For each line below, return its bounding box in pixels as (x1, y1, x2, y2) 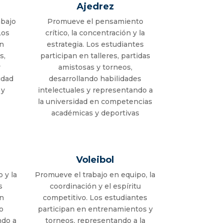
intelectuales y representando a (37, 86, 153, 95)
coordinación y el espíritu (49, 182, 141, 191)
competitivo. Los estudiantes (43, 193, 148, 203)
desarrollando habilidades (49, 74, 142, 84)
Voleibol (76, 154, 114, 166)
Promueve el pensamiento (47, 17, 143, 26)
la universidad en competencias (38, 97, 153, 107)
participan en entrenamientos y (37, 205, 153, 214)
